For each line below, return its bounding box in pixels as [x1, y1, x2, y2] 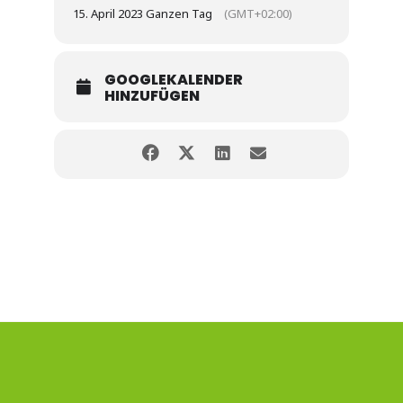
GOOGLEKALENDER [104, 69, 243, 91]
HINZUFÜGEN [104, 85, 200, 107]
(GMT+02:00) [224, 5, 292, 22]
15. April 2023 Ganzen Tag [73, 5, 212, 22]
